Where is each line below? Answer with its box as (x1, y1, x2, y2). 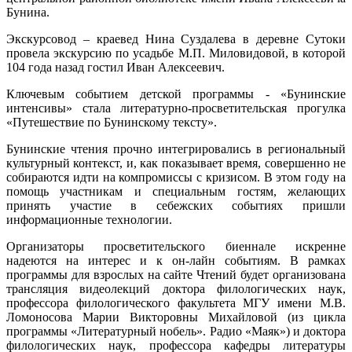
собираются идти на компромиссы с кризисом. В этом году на (6, 170, 346, 184)
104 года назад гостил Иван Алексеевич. (6, 60, 225, 74)
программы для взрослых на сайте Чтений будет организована (6, 267, 346, 281)
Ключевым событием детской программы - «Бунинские (6, 86, 346, 101)
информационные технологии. (6, 212, 172, 226)
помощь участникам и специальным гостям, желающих (6, 184, 346, 198)
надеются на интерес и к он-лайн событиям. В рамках (6, 253, 346, 267)
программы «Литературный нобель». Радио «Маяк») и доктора (6, 324, 346, 338)
